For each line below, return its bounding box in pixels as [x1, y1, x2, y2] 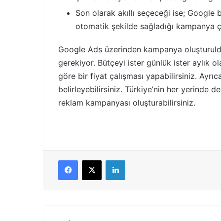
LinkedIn [125, 155, 150, 164]
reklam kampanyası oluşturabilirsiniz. [58, 97, 195, 108]
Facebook [77, 155, 108, 164]
